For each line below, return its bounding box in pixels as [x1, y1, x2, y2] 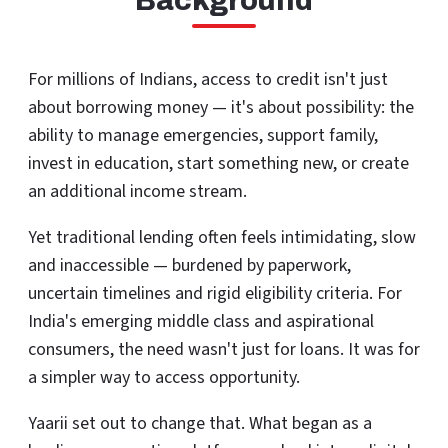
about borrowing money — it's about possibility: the [28, 95, 414, 120]
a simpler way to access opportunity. [28, 365, 300, 390]
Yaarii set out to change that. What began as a [28, 411, 372, 436]
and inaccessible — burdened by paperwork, [28, 253, 351, 278]
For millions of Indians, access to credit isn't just [28, 67, 388, 92]
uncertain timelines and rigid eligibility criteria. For [28, 281, 402, 306]
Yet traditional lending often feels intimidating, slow [28, 225, 416, 250]
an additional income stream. [28, 179, 247, 204]
